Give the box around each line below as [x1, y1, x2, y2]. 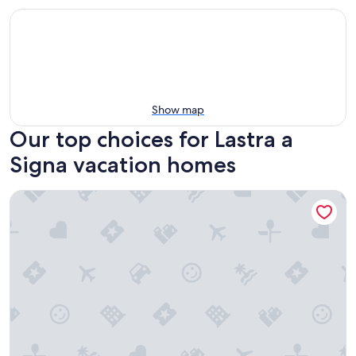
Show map [152, 103, 204, 117]
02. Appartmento [9, 189, 110, 206]
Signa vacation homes [10, 151, 236, 178]
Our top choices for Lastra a [10, 126, 293, 153]
